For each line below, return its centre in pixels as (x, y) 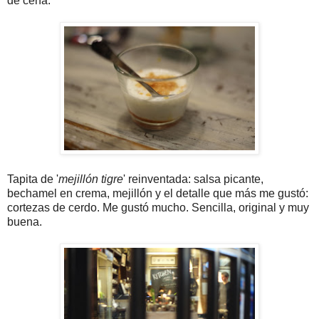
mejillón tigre (91, 179)
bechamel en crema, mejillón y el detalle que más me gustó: (158, 193)
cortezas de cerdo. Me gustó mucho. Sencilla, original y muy (158, 207)
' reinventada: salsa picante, (193, 179)
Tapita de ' (33, 179)
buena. (25, 221)
